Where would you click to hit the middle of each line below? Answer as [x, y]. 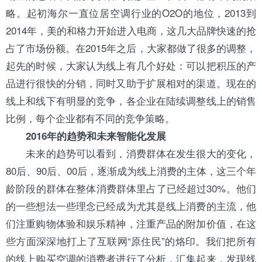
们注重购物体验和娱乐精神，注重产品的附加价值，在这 [131, 223]
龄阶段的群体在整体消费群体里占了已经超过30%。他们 [131, 188]
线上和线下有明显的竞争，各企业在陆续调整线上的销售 [131, 100]
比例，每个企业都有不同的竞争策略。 [90, 118]
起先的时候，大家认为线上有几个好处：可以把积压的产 [131, 65]
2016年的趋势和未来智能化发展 [96, 136]
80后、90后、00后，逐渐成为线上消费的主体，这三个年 [131, 170]
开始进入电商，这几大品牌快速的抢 [177, 30]
